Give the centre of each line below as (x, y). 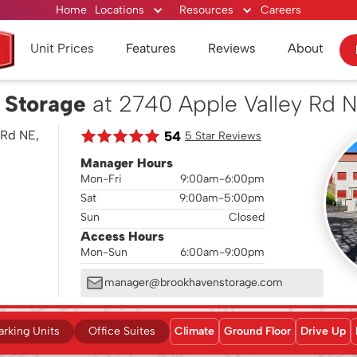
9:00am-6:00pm (222, 179)
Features (151, 48)
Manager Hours (127, 163)
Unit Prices (62, 48)
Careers (281, 10)
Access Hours (122, 236)
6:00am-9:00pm (222, 252)
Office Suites (122, 331)
